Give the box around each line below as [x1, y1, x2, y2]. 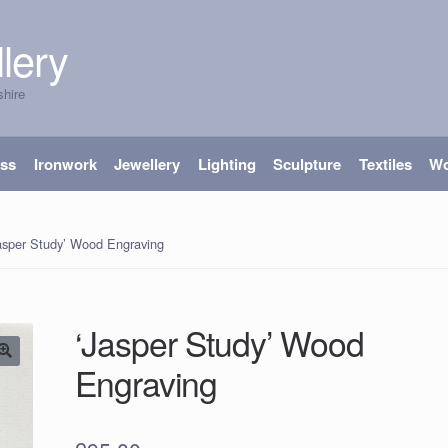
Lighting [197, 153, 256, 176]
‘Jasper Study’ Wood [75, 318, 365, 368]
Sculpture [273, 153, 342, 176]
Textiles [358, 153, 412, 176]
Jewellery [114, 153, 181, 176]
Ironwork [33, 153, 97, 176]
